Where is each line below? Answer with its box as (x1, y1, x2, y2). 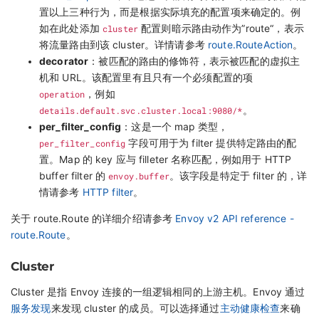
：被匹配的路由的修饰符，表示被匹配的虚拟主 (88, 56, 300, 68)
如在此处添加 (39, 23, 103, 35)
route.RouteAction (208, 39, 293, 51)
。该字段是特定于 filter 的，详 (169, 170, 308, 182)
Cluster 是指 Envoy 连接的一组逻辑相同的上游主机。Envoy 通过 (11, 286, 305, 298)
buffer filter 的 (39, 170, 109, 182)
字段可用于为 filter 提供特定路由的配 (125, 137, 297, 150)
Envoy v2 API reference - (175, 213, 294, 225)
